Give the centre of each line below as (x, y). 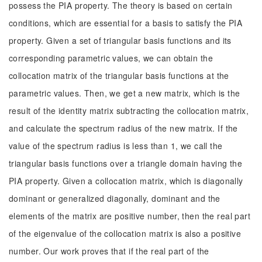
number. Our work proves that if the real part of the (109, 251)
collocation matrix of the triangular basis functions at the (119, 75)
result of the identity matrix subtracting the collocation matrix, (129, 111)
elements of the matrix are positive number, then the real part (130, 216)
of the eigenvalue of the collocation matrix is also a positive (125, 233)
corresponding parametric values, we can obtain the (111, 58)
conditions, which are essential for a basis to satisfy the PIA (126, 23)
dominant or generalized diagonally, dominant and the (115, 198)
